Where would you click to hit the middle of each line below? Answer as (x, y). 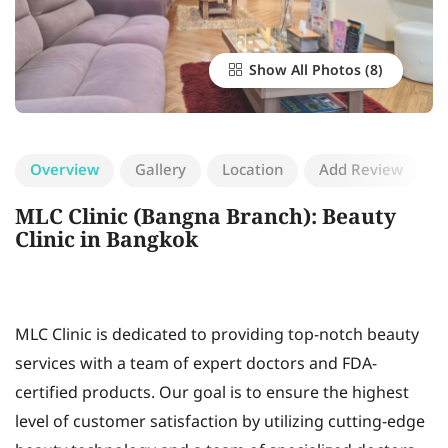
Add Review (361, 171)
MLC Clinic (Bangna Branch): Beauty (205, 219)
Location (252, 171)
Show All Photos (303, 71)
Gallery (160, 171)
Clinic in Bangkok (106, 242)
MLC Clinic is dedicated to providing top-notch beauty (217, 335)
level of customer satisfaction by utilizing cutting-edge (220, 422)
